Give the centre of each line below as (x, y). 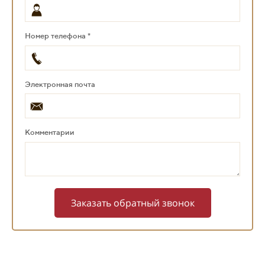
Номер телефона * (58, 36)
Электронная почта (60, 84)
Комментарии (50, 132)
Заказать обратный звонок (132, 203)
